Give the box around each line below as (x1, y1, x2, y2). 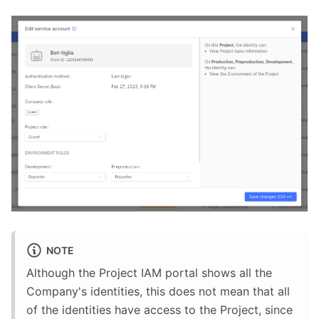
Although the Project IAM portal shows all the (26, 266, 272, 281)
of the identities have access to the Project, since (26, 303, 293, 318)
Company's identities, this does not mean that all (26, 284, 290, 299)
